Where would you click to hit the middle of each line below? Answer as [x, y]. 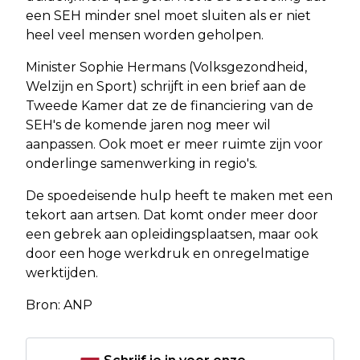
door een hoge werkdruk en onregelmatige [168, 254]
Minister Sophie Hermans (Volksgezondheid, [166, 67]
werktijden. [62, 273]
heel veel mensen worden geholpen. [145, 35]
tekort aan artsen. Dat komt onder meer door [172, 215]
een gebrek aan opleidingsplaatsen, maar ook [172, 235]
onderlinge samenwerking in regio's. [141, 164]
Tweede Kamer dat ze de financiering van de [170, 106]
